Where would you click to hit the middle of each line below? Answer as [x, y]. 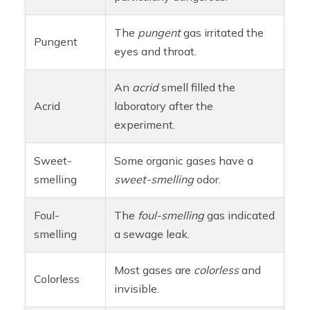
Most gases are [154, 270]
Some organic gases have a [184, 161]
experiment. [145, 125]
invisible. [137, 289]
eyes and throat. [156, 52]
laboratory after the [164, 106]
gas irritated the [222, 33]
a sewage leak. [152, 234]
